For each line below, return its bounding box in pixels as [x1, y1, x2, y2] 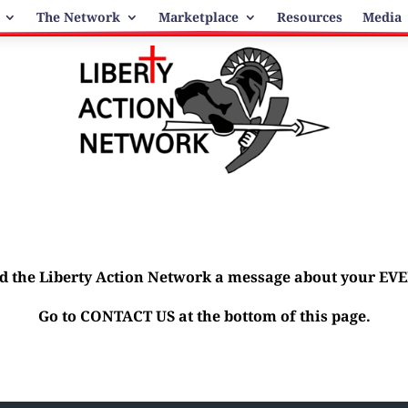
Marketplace [158, 8, 240, 25]
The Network [36, 8, 121, 25]
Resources [277, 8, 343, 25]
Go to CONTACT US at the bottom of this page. [37, 305, 371, 326]
